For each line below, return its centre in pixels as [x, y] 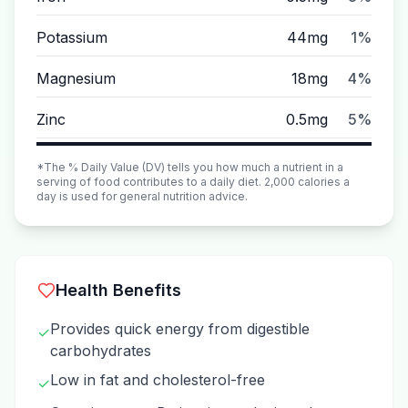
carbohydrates [101, 351]
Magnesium [76, 78]
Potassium [72, 37]
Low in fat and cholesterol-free [158, 380]
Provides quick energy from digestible [180, 329]
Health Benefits [118, 290]
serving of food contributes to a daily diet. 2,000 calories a [193, 182]
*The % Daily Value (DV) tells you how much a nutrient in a [190, 167]
